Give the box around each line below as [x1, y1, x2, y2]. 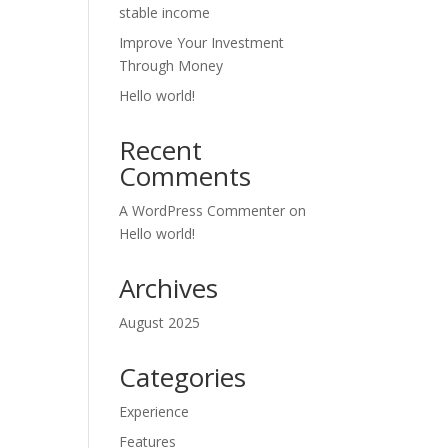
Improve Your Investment [119, 33, 285, 52]
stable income [119, 3, 211, 22]
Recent [119, 132, 203, 168]
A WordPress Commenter [119, 201, 286, 220]
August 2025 [119, 313, 201, 332]
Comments [119, 158, 252, 194]
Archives [119, 270, 219, 306]
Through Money [119, 56, 224, 75]
